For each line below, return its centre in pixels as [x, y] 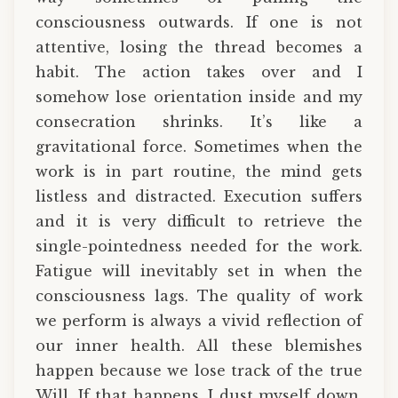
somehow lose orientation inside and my [199, 97]
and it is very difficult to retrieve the [199, 222]
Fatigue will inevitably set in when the [199, 271]
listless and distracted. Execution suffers [199, 197]
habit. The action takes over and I [199, 72]
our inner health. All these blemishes [199, 346]
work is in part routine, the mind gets [199, 172]
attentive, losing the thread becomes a [199, 48]
